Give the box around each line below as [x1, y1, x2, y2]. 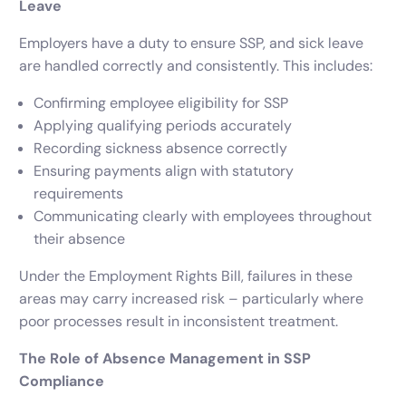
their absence [34, 229, 126, 249]
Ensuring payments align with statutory [34, 161, 295, 181]
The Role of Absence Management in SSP [19, 349, 312, 369]
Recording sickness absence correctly [34, 139, 288, 159]
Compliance [19, 372, 105, 391]
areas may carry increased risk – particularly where [19, 289, 364, 309]
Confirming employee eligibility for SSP [34, 93, 289, 113]
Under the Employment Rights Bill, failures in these [19, 266, 353, 286]
